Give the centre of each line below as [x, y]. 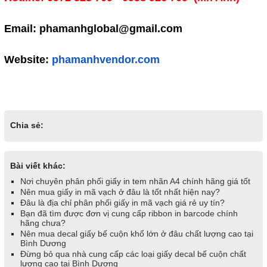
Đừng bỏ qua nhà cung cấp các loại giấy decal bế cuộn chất [133, 254]
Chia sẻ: [27, 125]
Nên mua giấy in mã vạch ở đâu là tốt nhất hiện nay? [120, 192]
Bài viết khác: [38, 166]
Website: [26, 60]
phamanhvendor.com [105, 60]
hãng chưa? [43, 223]
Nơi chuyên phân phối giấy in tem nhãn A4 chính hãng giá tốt [135, 181]
